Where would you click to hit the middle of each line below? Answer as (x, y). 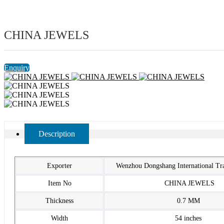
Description (57, 134)
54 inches (189, 218)
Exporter (59, 166)
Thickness (59, 201)
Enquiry (17, 68)
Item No (59, 183)
